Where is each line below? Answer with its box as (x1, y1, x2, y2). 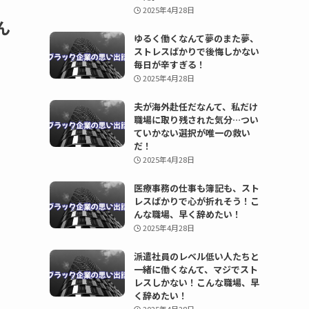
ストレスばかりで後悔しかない (133, 45, 259, 58)
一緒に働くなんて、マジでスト (133, 263, 258, 276)
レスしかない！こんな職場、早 (133, 276, 259, 289)
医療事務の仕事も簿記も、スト (133, 181, 259, 195)
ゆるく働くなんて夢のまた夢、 (133, 32, 259, 45)
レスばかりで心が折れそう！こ (133, 195, 259, 208)
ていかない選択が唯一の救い (133, 126, 250, 139)
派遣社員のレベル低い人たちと (133, 250, 259, 263)
